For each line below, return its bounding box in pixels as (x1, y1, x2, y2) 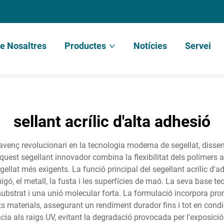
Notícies (133, 40, 167, 51)
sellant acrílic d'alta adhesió (13, 112, 210, 131)
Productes (64, 40, 106, 51)
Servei (184, 40, 211, 51)
